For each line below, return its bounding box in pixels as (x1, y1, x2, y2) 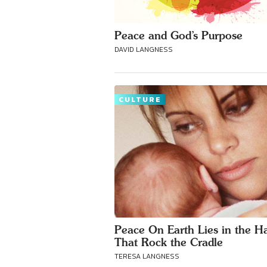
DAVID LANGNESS (114, 44, 173, 55)
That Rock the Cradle (114, 236, 223, 249)
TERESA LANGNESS (114, 251, 179, 262)
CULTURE (119, 94, 162, 105)
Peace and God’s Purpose (114, 29, 243, 42)
